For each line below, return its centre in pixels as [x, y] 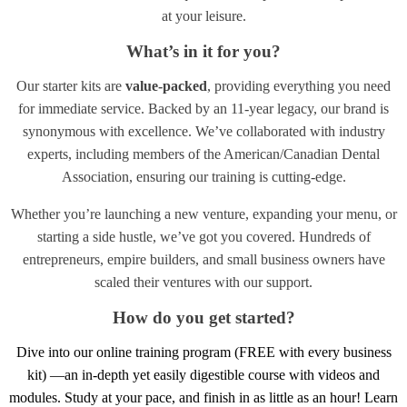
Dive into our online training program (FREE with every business [203, 352]
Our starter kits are [71, 86]
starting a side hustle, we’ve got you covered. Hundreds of [203, 237]
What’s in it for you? [203, 51]
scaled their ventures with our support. [203, 283]
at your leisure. [203, 15]
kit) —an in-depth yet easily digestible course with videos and [203, 375]
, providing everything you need [299, 86]
